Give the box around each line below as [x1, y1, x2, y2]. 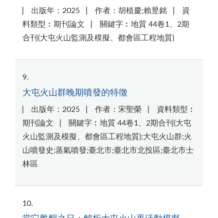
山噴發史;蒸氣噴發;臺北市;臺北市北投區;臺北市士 [22, 146, 194, 154]
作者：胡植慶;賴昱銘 [94, 7, 167, 15]
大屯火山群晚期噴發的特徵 [22, 88, 127, 97]
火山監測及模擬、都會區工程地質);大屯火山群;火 [22, 132, 192, 141]
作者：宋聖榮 [94, 105, 142, 113]
